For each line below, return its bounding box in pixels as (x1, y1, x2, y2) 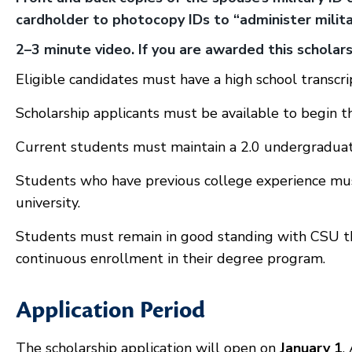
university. (16, 193, 80, 212)
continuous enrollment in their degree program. (16, 249, 325, 268)
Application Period (16, 295, 205, 325)
